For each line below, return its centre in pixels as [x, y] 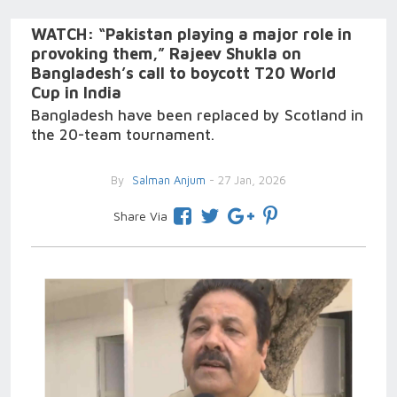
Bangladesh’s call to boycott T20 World [183, 73]
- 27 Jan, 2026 [246, 180]
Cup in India [76, 93]
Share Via [140, 216]
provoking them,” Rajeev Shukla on [166, 54]
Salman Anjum [167, 180]
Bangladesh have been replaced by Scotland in [197, 115]
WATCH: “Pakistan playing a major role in [191, 34]
